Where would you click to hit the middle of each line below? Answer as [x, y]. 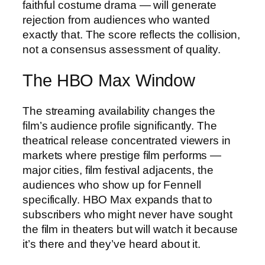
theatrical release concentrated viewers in [127, 141]
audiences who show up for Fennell [112, 185]
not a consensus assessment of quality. [122, 49]
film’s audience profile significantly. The [120, 126]
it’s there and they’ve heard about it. [112, 244]
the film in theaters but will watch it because [130, 230]
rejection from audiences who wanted [116, 20]
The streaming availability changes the [119, 111]
